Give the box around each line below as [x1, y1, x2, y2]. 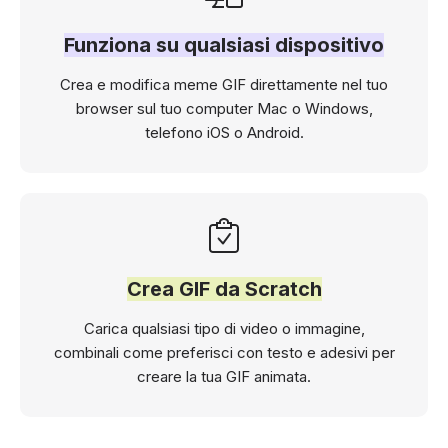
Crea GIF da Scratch [126, 276, 322, 301]
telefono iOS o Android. [144, 122, 304, 142]
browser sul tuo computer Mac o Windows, [75, 98, 373, 118]
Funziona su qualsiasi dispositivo [64, 32, 384, 57]
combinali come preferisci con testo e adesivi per [53, 342, 395, 362]
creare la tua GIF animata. [137, 366, 311, 386]
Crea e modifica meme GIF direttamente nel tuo [60, 74, 388, 94]
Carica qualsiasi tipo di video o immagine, [83, 318, 365, 338]
